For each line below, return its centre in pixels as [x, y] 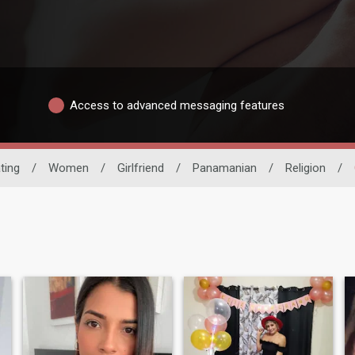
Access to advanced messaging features [177, 105]
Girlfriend [140, 168]
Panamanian [224, 168]
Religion [305, 168]
